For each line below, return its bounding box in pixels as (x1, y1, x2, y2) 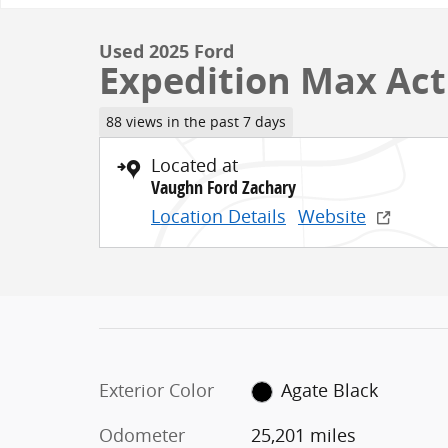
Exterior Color (99, 377, 214, 402)
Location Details (151, 203, 286, 228)
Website (298, 203, 366, 228)
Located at (151, 152, 238, 177)
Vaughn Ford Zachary (151, 174, 296, 200)
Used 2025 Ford (99, 39, 234, 65)
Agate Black (281, 377, 379, 402)
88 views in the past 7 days (105, 112, 286, 131)
